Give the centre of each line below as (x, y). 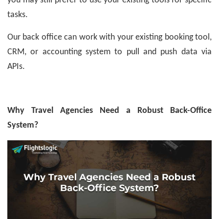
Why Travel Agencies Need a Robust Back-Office (109, 110)
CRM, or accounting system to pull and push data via (109, 52)
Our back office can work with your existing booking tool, (109, 37)
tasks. (18, 15)
